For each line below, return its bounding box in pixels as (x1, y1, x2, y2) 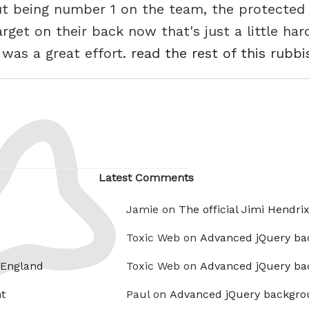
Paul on (126, 288, 170, 301)
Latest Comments (99, 171, 194, 184)
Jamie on (126, 203, 179, 217)
